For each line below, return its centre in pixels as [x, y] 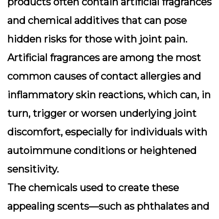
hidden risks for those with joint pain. [97, 39]
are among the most [150, 58]
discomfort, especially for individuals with [107, 132]
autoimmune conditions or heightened [102, 151]
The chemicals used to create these [93, 188]
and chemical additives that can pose [97, 21]
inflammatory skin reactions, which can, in [109, 95]
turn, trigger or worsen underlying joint [102, 113]
